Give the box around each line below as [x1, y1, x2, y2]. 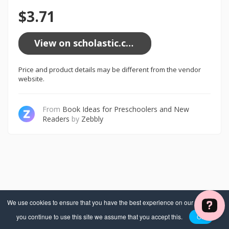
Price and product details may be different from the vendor [18, 65, 201, 74]
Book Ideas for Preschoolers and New [62, 104, 190, 114]
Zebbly [81, 114, 104, 124]
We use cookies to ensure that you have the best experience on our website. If [7, 198, 222, 207]
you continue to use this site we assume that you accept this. [16, 212, 184, 221]
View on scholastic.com [126, 37, 133, 49]
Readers [42, 114, 70, 124]
